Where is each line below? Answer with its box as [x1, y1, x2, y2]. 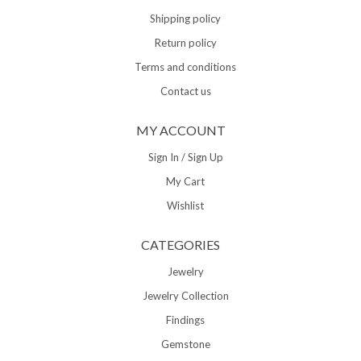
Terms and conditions [135, 60, 236, 74]
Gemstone [160, 338, 210, 351]
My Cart [166, 175, 205, 189]
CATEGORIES [141, 237, 220, 253]
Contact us [160, 85, 211, 98]
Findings [166, 313, 205, 327]
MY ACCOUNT [135, 122, 226, 139]
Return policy [154, 36, 217, 50]
